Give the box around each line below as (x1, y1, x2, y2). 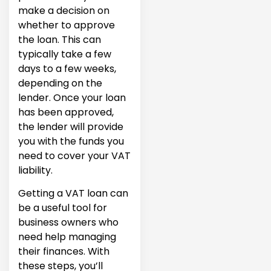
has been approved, (18, 105, 114, 119)
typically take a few (18, 47, 111, 61)
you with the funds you (18, 134, 124, 148)
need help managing (18, 229, 116, 244)
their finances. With (18, 244, 109, 258)
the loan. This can (18, 32, 101, 47)
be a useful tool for (18, 200, 107, 215)
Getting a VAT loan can (18, 186, 128, 200)
